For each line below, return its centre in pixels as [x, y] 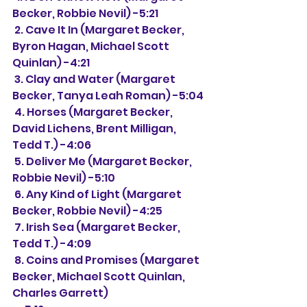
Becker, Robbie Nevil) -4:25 [87, 211]
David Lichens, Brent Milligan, [95, 128]
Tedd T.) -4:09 [52, 244]
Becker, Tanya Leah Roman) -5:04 [108, 96]
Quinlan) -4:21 [51, 63]
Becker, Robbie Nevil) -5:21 [85, 13]
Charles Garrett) [60, 293]
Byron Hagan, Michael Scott [92, 46]
